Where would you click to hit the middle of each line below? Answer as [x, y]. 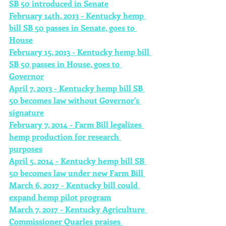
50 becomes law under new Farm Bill [77, 173]
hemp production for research [65, 136]
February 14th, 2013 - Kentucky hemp [77, 15]
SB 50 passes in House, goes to [65, 64]
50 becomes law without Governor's [75, 100]
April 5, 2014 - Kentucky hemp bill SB [78, 161]
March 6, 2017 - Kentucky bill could [74, 185]
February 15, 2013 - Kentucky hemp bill [80, 52]
